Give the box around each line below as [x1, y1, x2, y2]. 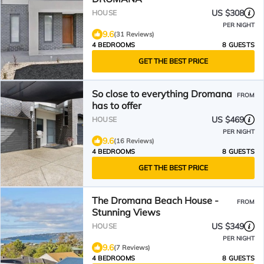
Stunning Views [92, 206, 160, 218]
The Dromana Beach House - [92, 194, 219, 206]
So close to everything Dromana [92, 88, 232, 100]
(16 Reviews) [114, 137, 154, 145]
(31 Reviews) [114, 30, 154, 38]
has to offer [92, 100, 141, 111]
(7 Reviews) [114, 243, 150, 252]
